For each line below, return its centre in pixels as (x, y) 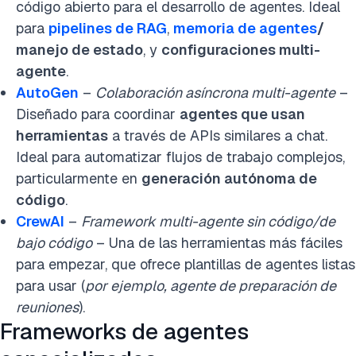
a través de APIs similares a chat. (218, 136)
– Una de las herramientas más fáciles (217, 243)
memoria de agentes (245, 29)
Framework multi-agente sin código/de (208, 222)
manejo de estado (79, 50)
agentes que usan (242, 114)
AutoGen (47, 93)
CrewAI (40, 222)
